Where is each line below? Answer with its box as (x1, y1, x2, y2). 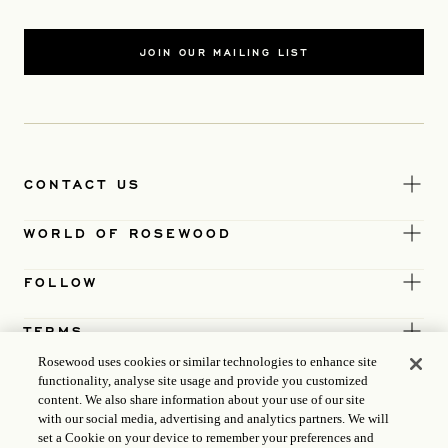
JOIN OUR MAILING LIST (139, 44, 309, 59)
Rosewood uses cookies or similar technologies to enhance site (38, 354, 378, 369)
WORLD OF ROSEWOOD (24, 222, 233, 242)
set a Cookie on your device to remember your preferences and (38, 430, 375, 445)
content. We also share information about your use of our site (38, 392, 366, 407)
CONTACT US (24, 173, 141, 193)
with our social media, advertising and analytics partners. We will (38, 411, 390, 426)
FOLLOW (24, 271, 99, 291)
